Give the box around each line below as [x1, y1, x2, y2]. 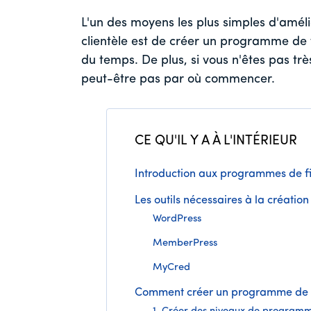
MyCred [152, 262, 190, 274]
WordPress [152, 214, 201, 225]
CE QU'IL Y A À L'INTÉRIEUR [135, 135, 297, 149]
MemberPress [152, 238, 217, 249]
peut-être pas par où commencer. [81, 73, 275, 87]
